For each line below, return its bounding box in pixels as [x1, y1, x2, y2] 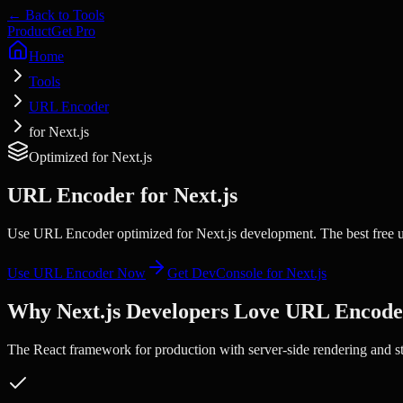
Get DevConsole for [167, 264, 286, 281]
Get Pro [51, 23, 95, 39]
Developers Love [121, 299, 285, 323]
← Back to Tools [7, 7, 104, 22]
